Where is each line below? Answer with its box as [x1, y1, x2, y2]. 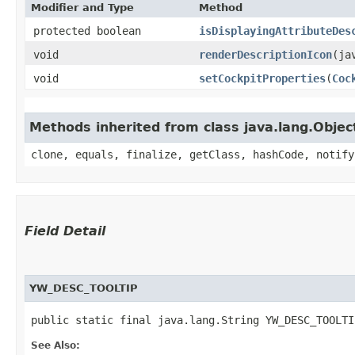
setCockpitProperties [199, 71, 326, 85]
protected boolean [33, 24, 141, 37]
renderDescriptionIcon [199, 48, 332, 61]
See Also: [31, 339, 80, 351]
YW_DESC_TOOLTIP [29, 281, 138, 294]
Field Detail [25, 223, 105, 239]
